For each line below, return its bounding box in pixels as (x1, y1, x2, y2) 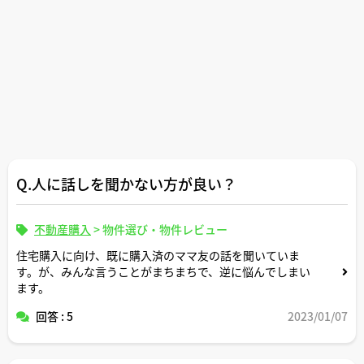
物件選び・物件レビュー (102, 220, 227, 237)
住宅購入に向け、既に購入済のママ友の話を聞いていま (16, 246, 300, 263)
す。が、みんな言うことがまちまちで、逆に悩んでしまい (16, 262, 310, 279)
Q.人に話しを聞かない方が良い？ (16, 172, 236, 194)
